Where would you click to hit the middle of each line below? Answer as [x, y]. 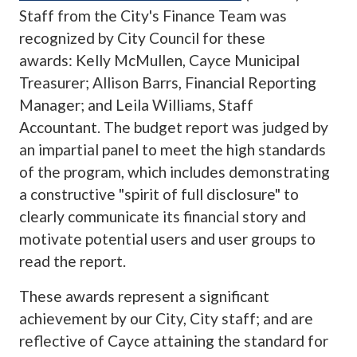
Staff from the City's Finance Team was [153, 15]
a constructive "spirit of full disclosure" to [159, 194]
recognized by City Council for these [142, 37]
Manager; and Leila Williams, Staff [136, 104]
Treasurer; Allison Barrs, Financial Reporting [168, 82]
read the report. [73, 261]
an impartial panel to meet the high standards [173, 149]
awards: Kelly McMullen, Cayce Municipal [159, 60]
